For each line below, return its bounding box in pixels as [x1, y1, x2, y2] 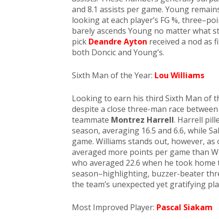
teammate [72, 114, 111, 125]
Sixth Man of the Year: [72, 70, 154, 81]
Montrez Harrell [111, 114, 174, 125]
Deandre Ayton [88, 36, 147, 47]
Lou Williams [154, 70, 204, 81]
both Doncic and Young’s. [72, 47, 164, 58]
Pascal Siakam [156, 202, 213, 213]
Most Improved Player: [72, 202, 156, 213]
